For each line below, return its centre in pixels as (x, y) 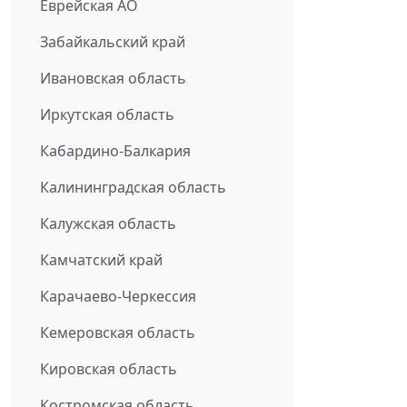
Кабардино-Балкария (115, 151)
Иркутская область (107, 115)
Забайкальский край (113, 42)
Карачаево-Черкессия (118, 297)
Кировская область (109, 369)
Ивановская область (113, 79)
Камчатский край (101, 260)
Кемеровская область (118, 333)
